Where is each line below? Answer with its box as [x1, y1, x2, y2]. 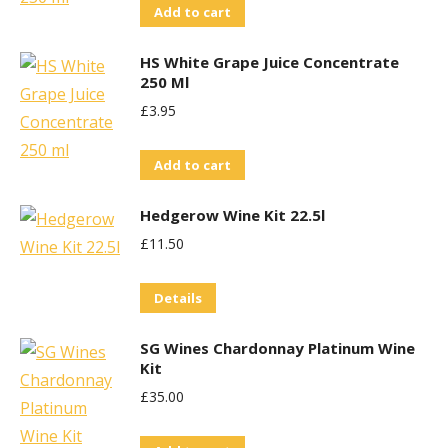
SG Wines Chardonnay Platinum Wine [140, 338, 415, 358]
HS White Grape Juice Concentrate [140, 52, 399, 72]
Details [154, 289, 202, 307]
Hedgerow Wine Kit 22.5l [140, 205, 325, 225]
